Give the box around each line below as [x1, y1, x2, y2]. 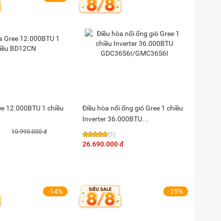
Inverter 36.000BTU [82, 115, 142, 123]
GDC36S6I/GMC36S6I [82, 126, 150, 134]
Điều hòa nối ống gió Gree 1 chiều [82, 104, 183, 112]
